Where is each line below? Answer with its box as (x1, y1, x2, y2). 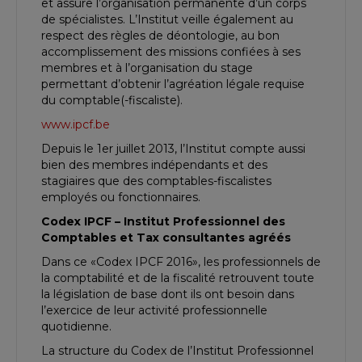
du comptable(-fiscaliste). (41, 93, 183, 108)
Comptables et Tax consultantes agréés (41, 230, 291, 246)
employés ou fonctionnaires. (41, 190, 200, 205)
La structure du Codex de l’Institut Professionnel (41, 343, 314, 359)
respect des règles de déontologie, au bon (41, 28, 280, 44)
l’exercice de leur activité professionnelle (41, 303, 267, 318)
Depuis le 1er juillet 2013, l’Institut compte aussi (41, 141, 305, 157)
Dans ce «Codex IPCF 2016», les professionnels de (41, 255, 321, 270)
